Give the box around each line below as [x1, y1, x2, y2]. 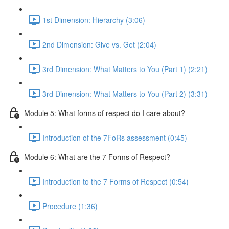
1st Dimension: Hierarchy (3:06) [42, 14, 145, 25]
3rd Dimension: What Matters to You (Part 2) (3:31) [42, 88, 208, 99]
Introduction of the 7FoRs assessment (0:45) [42, 132, 187, 143]
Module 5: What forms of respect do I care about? [24, 107, 185, 118]
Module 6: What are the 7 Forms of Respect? [24, 151, 170, 162]
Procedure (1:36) [42, 200, 98, 211]
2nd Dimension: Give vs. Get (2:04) [42, 39, 156, 50]
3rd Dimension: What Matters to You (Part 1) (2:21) [42, 63, 208, 74]
